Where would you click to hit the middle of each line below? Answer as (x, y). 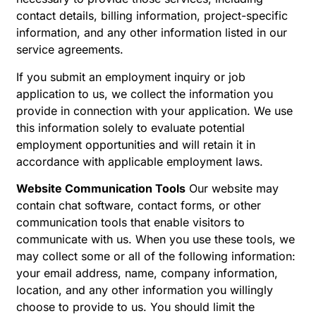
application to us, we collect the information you (145, 93)
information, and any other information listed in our (152, 33)
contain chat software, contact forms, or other (139, 206)
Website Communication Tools (101, 189)
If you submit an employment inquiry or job (131, 77)
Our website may (232, 189)
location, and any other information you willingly (145, 290)
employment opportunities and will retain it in (136, 144)
